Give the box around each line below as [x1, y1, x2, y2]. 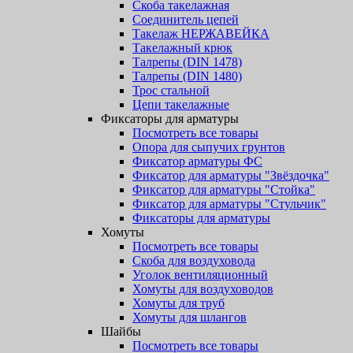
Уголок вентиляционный [132, 268, 268, 281]
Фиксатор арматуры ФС [132, 154, 262, 168]
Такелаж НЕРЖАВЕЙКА [132, 27, 269, 40]
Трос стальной [132, 84, 210, 97]
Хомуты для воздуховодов [132, 282, 273, 295]
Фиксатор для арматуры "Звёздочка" [132, 169, 329, 182]
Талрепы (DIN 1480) [132, 69, 242, 83]
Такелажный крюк [132, 41, 232, 54]
